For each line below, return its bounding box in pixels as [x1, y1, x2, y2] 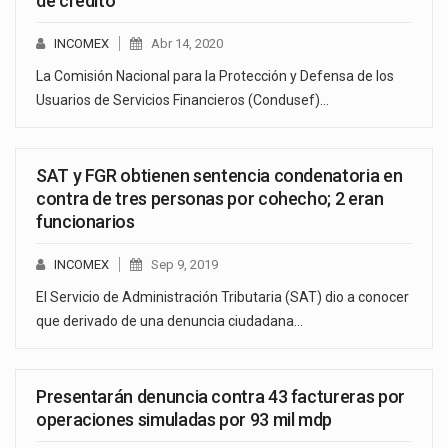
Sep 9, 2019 [151, 256, 218, 272]
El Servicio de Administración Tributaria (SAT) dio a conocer [36, 288, 409, 305]
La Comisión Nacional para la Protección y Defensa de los [36, 67, 394, 84]
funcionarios [36, 210, 135, 232]
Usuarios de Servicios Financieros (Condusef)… [36, 91, 329, 108]
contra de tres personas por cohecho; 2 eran [36, 187, 384, 209]
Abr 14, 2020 [151, 35, 223, 51]
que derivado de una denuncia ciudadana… [36, 312, 303, 329]
